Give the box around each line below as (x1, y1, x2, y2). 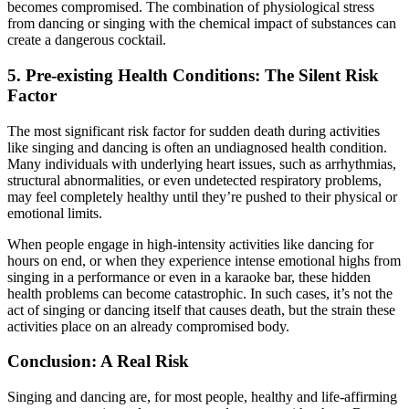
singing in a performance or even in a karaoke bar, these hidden (7, 268, 371, 285)
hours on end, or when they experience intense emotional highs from (7, 252, 401, 268)
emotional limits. (7, 204, 102, 221)
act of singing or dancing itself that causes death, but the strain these (7, 301, 395, 318)
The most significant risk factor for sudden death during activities (7, 122, 380, 139)
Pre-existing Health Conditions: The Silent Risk (26, 65, 379, 85)
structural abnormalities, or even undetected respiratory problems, (7, 172, 382, 188)
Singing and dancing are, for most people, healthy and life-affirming (7, 389, 397, 405)
